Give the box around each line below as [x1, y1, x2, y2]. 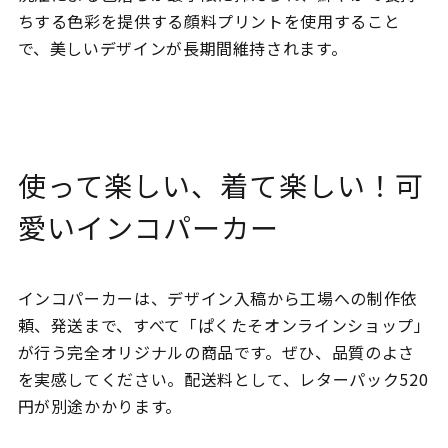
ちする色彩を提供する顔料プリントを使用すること [17, 9, 401, 34]
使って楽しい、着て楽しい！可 [17, 165, 425, 206]
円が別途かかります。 [17, 394, 182, 419]
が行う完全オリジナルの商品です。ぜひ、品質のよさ [17, 340, 415, 365]
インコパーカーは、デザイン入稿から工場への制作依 [17, 286, 417, 311]
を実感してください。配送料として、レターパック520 [17, 367, 429, 392]
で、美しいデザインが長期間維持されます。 [17, 36, 348, 61]
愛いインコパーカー [17, 207, 280, 248]
